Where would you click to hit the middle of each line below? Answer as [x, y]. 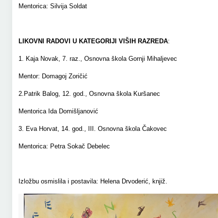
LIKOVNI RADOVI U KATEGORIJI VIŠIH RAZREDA [93, 41]
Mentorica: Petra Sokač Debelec [64, 146]
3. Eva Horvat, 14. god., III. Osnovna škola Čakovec [92, 129]
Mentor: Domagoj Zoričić [53, 76]
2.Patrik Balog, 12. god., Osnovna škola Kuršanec [89, 94]
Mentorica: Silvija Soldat [53, 6]
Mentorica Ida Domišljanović [58, 111]
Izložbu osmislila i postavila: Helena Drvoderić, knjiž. [93, 181]
